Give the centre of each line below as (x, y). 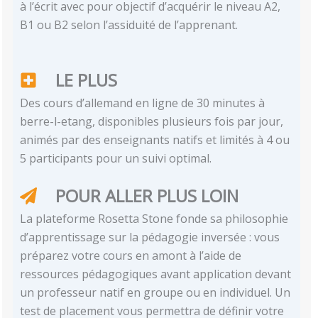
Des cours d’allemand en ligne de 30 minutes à (143, 103)
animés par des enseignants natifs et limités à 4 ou (155, 140)
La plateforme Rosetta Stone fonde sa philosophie (154, 219)
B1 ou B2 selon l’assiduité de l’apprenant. (129, 24)
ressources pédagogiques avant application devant (156, 274)
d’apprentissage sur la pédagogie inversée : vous (150, 237)
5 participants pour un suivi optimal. (116, 159)
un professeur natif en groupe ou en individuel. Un (155, 293)
